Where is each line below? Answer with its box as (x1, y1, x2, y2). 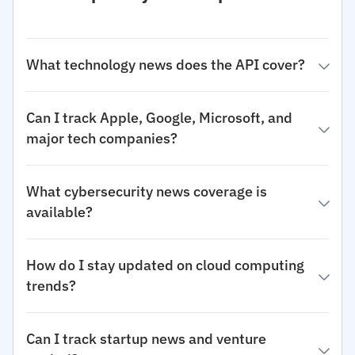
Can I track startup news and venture (26, 330, 266, 348)
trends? (26, 277, 76, 295)
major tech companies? (26, 129, 177, 147)
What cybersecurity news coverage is (26, 182, 267, 200)
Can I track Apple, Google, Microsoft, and (26, 109, 292, 127)
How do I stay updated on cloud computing (26, 256, 304, 274)
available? (26, 203, 93, 221)
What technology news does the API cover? (26, 55, 305, 74)
